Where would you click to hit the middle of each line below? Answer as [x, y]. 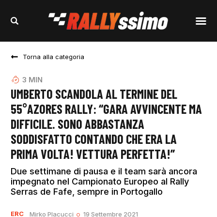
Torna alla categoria [54, 57]
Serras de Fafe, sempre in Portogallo [87, 192]
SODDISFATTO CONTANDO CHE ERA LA [94, 139]
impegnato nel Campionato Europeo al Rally [100, 182]
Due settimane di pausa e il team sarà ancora [104, 171]
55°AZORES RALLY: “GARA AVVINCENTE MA [107, 109]
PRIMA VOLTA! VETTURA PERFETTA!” [93, 154]
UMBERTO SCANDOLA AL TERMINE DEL [94, 94]
